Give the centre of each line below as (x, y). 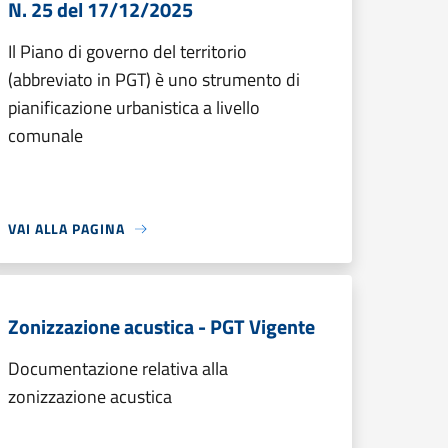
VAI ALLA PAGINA (66, 228)
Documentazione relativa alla (118, 368)
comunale (45, 135)
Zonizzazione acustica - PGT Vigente (161, 326)
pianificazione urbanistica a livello (134, 107)
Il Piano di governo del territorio (127, 51)
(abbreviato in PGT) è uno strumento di (154, 79)
